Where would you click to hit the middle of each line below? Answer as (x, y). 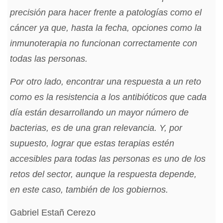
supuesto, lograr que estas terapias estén (92, 144)
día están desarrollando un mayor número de (99, 113)
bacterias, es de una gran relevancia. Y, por (96, 128)
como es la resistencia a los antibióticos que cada (108, 97)
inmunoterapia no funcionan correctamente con (104, 44)
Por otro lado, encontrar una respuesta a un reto (106, 82)
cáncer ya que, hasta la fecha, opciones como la (106, 28)
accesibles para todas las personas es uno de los (108, 159)
